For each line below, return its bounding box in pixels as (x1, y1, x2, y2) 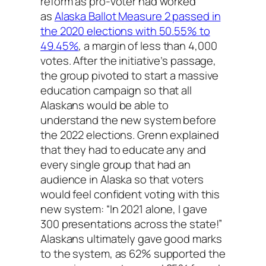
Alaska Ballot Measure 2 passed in (54, 8, 221, 24)
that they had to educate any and (40, 141, 206, 157)
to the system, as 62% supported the (40, 245, 226, 261)
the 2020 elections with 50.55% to (40, 23, 210, 39)
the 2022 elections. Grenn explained (40, 126, 219, 142)
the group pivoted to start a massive (40, 67, 219, 83)
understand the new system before (40, 112, 216, 128)
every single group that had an (40, 156, 191, 172)
